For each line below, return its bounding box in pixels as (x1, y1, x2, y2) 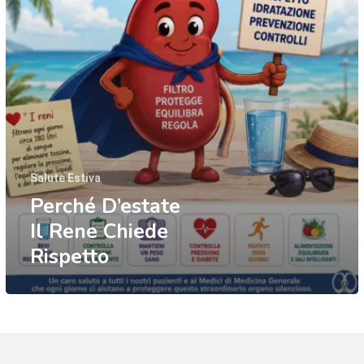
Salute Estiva (29, 171, 101, 184)
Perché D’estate (29, 192, 180, 220)
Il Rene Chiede (29, 217, 168, 245)
